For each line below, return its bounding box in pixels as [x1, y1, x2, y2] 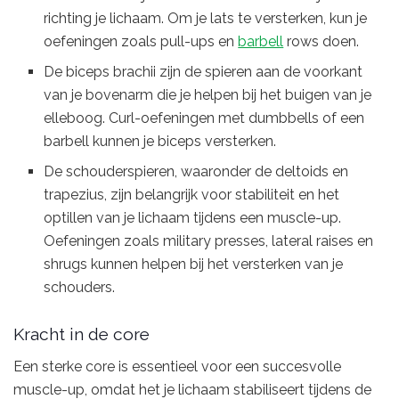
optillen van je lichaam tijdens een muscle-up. [44, 208, 342, 226]
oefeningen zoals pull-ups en [44, 32, 239, 50]
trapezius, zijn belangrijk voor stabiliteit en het [44, 185, 340, 203]
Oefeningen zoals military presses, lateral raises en [44, 232, 374, 249]
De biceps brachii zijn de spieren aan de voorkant [44, 62, 363, 80]
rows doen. [283, 32, 360, 50]
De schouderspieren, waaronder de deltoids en [44, 162, 349, 180]
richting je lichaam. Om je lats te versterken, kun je [44, 9, 368, 27]
